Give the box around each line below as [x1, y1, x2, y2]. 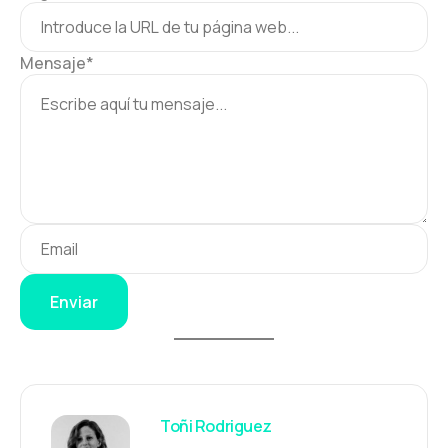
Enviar [50, 290, 98, 313]
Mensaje [20, 51, 86, 74]
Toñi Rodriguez [160, 414, 272, 437]
